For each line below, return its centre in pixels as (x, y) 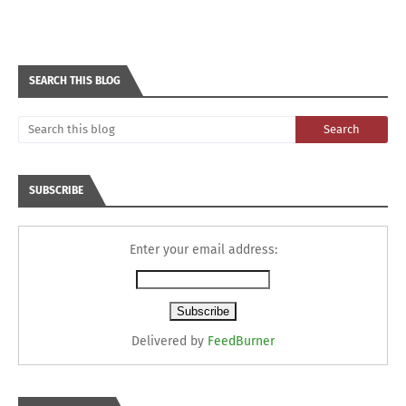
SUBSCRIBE (56, 191)
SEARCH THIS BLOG (75, 81)
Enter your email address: (203, 250)
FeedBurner (241, 342)
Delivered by (169, 342)
